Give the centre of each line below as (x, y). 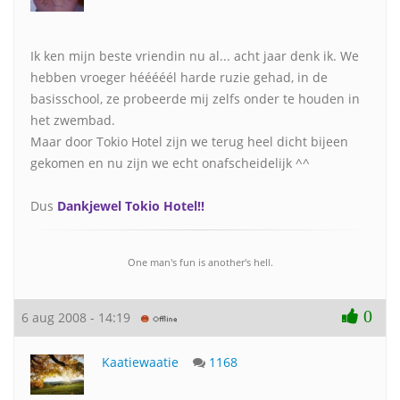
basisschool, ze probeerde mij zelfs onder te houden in (195, 99)
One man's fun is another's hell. (200, 262)
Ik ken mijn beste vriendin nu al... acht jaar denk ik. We (195, 56)
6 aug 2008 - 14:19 (81, 317)
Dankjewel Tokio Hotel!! (131, 206)
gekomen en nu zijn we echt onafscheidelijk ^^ (170, 163)
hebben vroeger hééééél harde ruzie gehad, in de (179, 77)
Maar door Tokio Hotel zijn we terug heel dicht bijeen (189, 142)
